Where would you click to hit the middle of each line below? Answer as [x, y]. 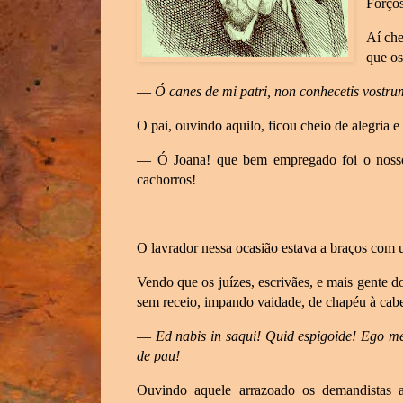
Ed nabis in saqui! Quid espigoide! [258, 336]
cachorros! [166, 180]
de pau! [158, 356]
